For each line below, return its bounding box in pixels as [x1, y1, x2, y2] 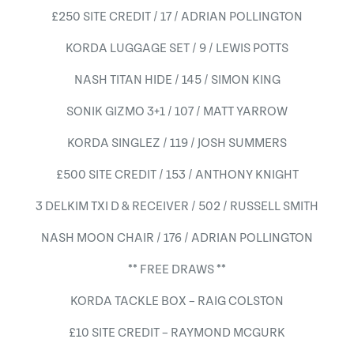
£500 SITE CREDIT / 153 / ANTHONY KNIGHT [55, 168, 299, 182]
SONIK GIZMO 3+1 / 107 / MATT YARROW [66, 104, 288, 119]
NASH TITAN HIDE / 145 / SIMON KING [73, 73, 281, 87]
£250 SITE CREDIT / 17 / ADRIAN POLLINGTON [51, 9, 303, 24]
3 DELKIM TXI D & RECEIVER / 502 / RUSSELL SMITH [36, 199, 318, 213]
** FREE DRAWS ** [128, 262, 226, 277]
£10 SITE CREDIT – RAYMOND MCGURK [69, 326, 285, 340]
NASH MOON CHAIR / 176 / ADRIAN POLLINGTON [41, 231, 313, 245]
